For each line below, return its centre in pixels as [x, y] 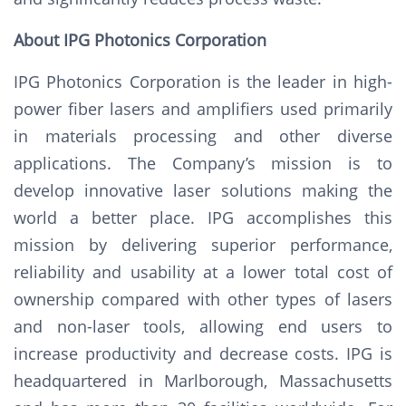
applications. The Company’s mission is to [203, 163]
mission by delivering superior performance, [203, 245]
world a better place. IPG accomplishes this [203, 217]
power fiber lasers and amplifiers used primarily [203, 109]
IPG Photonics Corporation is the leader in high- [203, 82]
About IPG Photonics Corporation [140, 40]
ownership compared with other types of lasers [203, 299]
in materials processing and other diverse [203, 136]
